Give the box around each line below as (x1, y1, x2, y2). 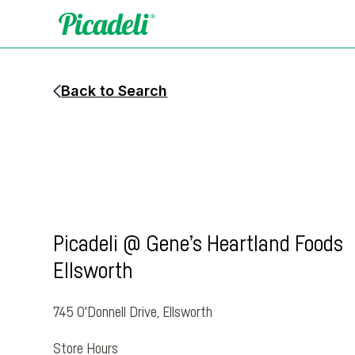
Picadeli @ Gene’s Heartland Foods (53, 233, 344, 256)
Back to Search (61, 82, 168, 99)
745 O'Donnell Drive (53, 305, 158, 320)
